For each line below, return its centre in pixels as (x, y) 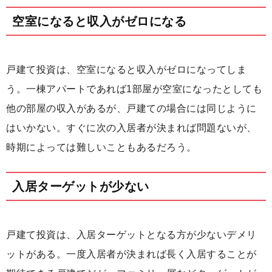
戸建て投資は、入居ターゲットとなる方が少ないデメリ (131, 235)
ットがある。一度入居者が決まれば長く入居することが (131, 254)
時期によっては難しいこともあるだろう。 (101, 148)
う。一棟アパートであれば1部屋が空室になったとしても (134, 89)
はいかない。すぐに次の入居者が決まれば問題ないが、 (131, 128)
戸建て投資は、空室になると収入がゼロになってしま (126, 70)
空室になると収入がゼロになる (99, 22)
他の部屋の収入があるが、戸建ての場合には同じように (131, 109)
